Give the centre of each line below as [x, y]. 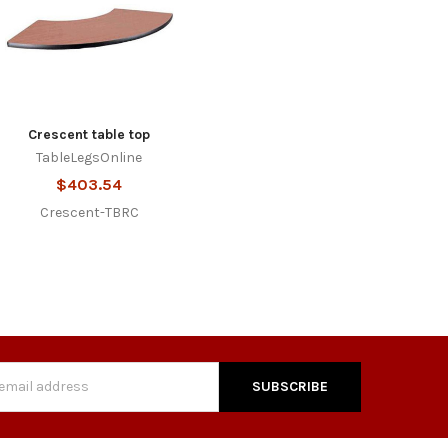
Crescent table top [89, 134]
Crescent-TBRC [89, 212]
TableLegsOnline [89, 157]
